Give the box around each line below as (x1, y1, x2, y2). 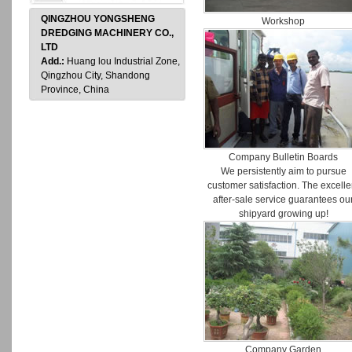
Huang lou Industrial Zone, (67, 56, 180, 67)
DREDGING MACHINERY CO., (41, 27, 174, 38)
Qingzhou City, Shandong (41, 70, 150, 81)
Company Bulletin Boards (229, 152, 339, 163)
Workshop (262, 16, 306, 27)
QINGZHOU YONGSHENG (41, 13, 155, 24)
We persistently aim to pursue (221, 166, 346, 177)
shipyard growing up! (239, 208, 328, 219)
